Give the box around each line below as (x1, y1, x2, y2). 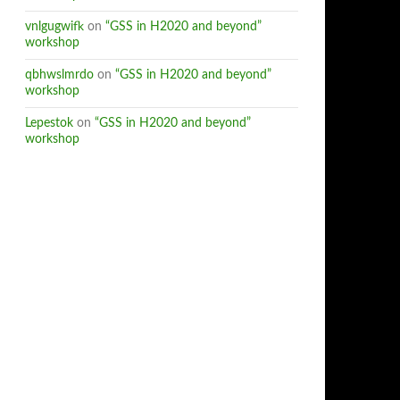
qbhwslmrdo (25, 69, 94, 81)
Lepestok (25, 117, 73, 129)
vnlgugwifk (25, 21, 84, 33)
